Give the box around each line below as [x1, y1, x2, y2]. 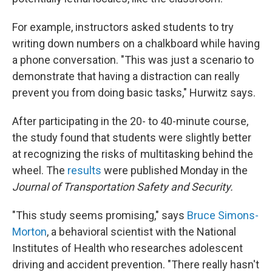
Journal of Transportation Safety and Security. [12, 180, 233, 193]
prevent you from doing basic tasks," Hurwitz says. [12, 86, 256, 99]
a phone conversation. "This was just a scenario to [12, 53, 254, 66]
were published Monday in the [101, 164, 248, 177]
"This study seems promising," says [12, 209, 187, 222]
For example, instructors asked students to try [12, 21, 234, 33]
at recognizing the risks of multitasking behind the [12, 148, 253, 160]
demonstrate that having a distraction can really [12, 70, 240, 83]
